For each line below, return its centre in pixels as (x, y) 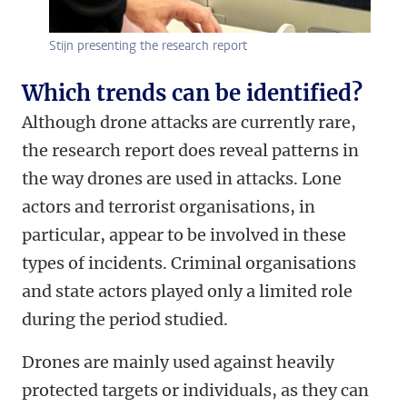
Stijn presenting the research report (148, 46)
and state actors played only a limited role (187, 292)
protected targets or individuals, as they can (195, 391)
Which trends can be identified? (192, 94)
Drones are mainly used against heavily (178, 362)
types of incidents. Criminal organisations (189, 263)
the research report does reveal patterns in (190, 151)
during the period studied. (125, 320)
